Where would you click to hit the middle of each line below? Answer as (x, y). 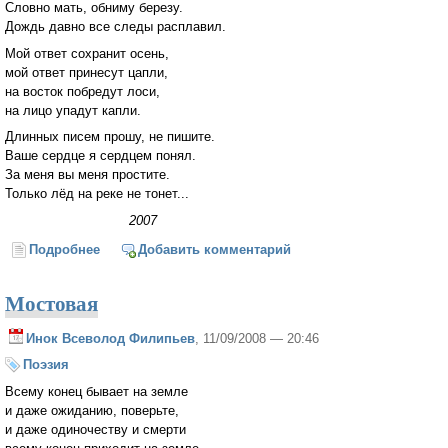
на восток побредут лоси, (82, 91)
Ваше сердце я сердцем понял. (100, 156)
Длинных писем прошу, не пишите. (110, 137)
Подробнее (65, 249)
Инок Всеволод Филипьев (110, 338)
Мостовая (51, 302)
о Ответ (125, 249)
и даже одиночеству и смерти (95, 430)
